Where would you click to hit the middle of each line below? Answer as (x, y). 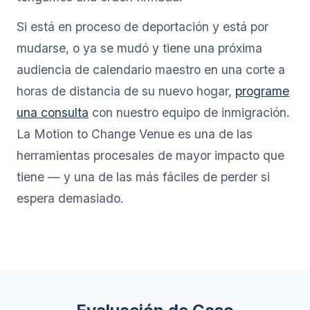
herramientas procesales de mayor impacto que (151, 155)
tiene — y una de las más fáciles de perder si (143, 176)
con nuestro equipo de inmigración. (189, 112)
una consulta (53, 112)
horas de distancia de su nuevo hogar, (126, 91)
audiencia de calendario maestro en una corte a (151, 69)
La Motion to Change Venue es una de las (135, 134)
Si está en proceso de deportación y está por (143, 26)
